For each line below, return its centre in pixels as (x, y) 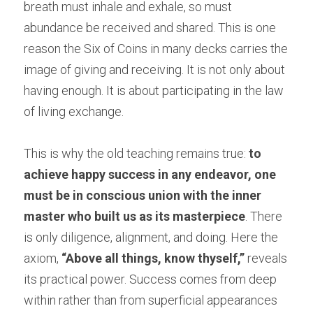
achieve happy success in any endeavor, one (150, 174)
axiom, (43, 258)
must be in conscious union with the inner (143, 195)
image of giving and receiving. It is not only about (154, 69)
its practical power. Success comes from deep (150, 279)
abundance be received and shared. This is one (150, 27)
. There (264, 216)
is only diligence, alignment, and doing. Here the (151, 237)
